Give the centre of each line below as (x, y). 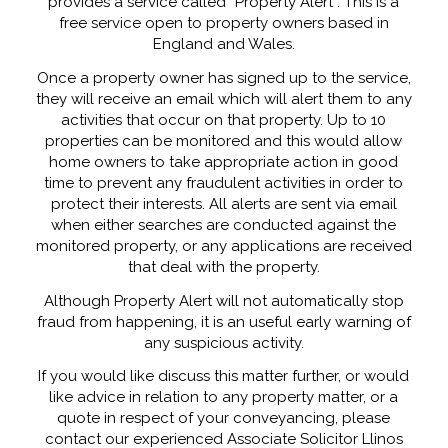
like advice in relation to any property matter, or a (224, 397)
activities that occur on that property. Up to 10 (224, 119)
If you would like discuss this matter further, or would (224, 376)
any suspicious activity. (223, 342)
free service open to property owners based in (223, 23)
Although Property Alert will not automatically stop (223, 300)
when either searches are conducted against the (224, 224)
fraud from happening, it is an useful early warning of (223, 321)
